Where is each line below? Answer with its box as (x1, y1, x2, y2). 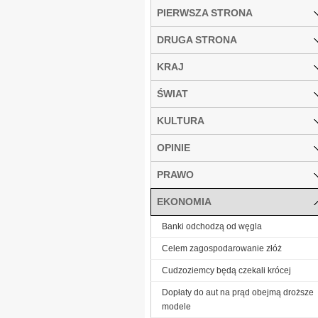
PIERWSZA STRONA (157, 6, 253, 18)
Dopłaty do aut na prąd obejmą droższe (162, 287, 314, 297)
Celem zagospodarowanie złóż (162, 243, 282, 253)
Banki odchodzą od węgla (162, 221, 262, 231)
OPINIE (157, 141, 190, 153)
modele (162, 301, 191, 312)
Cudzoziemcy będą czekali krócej (162, 265, 291, 275)
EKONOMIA (157, 195, 212, 207)
